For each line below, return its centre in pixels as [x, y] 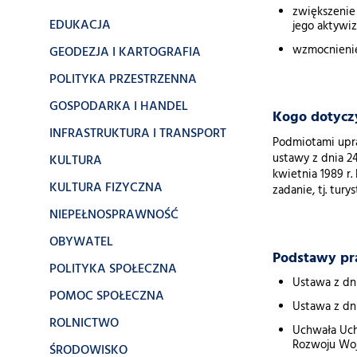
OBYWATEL [81, 242]
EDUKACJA [80, 25]
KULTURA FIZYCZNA [106, 188]
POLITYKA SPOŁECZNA [113, 269]
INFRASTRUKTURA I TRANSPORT [138, 134]
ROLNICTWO [84, 324]
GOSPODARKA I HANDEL [119, 107]
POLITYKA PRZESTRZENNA [123, 80]
